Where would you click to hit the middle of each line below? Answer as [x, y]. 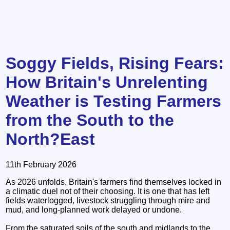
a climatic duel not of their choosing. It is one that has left [108, 191]
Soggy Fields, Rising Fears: [115, 63]
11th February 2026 [41, 164]
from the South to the [90, 120]
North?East [51, 139]
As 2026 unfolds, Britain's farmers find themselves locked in [114, 182]
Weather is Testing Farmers [114, 101]
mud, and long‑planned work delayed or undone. [94, 209]
